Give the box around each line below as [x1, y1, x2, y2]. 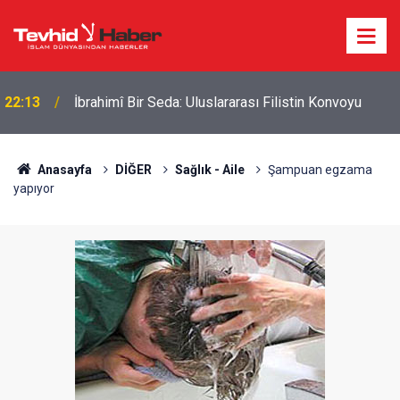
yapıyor [13, 181, 54, 196]
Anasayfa [34, 162, 92, 177]
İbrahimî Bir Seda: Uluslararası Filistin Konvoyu [74, 94, 362, 111]
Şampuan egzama [267, 162, 372, 177]
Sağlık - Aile [174, 162, 245, 177]
